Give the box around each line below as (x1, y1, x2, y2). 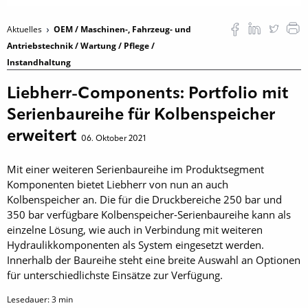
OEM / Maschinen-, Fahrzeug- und (54, 23, 191, 35)
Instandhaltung (7, 56, 71, 68)
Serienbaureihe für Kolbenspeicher (7, 107, 275, 124)
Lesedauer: (7, 293, 52, 305)
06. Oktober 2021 (81, 134, 146, 143)
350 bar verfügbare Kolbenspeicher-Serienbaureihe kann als (7, 207, 291, 221)
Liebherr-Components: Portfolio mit (7, 85, 289, 102)
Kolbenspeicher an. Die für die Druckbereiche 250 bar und (7, 192, 282, 206)
